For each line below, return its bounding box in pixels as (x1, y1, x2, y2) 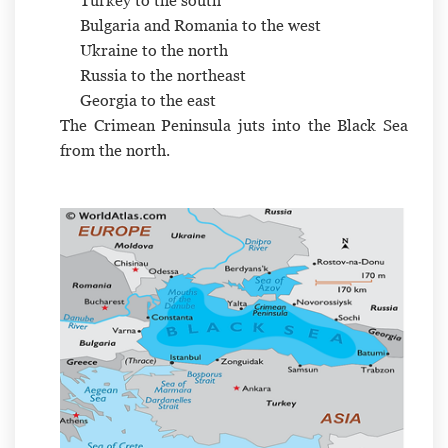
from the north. (60, 141, 170, 160)
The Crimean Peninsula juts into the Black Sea (60, 116, 408, 135)
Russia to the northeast (80, 66, 246, 85)
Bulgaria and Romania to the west (80, 16, 321, 35)
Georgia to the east (80, 91, 216, 110)
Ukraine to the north (80, 41, 228, 60)
